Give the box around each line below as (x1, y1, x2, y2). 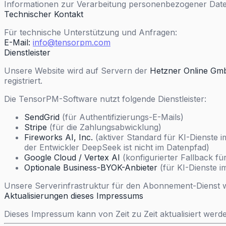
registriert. (4, 76, 42, 86)
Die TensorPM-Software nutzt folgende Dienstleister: (4, 94, 206, 104)
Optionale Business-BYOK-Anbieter (24, 162, 157, 173)
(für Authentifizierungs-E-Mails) (60, 112, 184, 122)
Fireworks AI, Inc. (24, 132, 93, 142)
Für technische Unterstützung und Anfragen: (4, 27, 177, 37)
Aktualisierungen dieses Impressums (4, 191, 143, 201)
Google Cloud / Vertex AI (24, 152, 120, 162)
